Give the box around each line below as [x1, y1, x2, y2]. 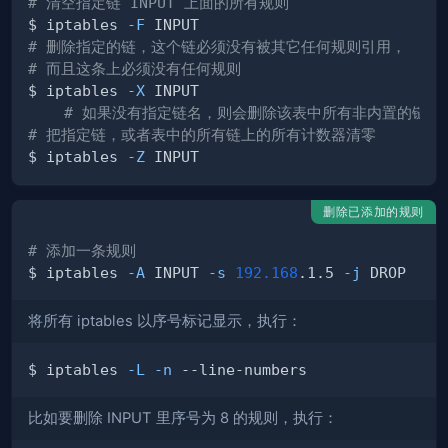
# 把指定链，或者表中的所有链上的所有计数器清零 [28, 126, 376, 144]
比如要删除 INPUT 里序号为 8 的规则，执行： [28, 409, 338, 428]
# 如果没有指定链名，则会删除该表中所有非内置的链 [64, 104, 427, 122]
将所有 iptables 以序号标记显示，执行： [28, 312, 302, 331]
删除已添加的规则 [323, 204, 424, 220]
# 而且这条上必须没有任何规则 [28, 60, 241, 78]
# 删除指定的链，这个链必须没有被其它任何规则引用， [28, 38, 406, 56]
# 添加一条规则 [28, 242, 136, 260]
